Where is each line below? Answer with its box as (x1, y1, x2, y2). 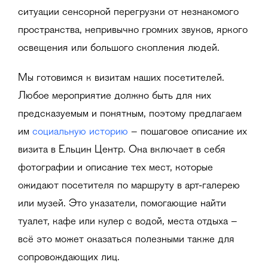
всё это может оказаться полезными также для (18, 234, 234, 245)
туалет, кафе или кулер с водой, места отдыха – (18, 216, 237, 227)
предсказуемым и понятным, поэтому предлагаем (18, 108, 242, 120)
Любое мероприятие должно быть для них (18, 90, 211, 102)
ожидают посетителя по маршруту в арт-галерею (18, 180, 240, 191)
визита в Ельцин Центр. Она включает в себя (18, 144, 226, 156)
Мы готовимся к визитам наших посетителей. (18, 72, 224, 84)
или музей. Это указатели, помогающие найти (18, 198, 226, 209)
